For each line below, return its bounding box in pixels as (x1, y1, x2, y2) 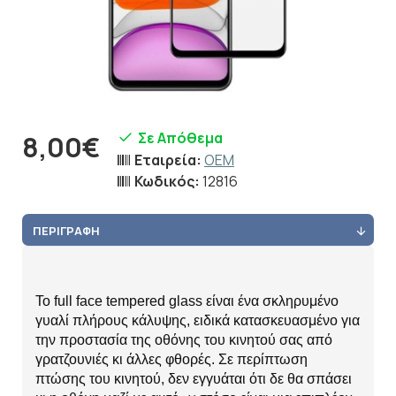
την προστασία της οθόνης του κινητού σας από (35, 332, 332, 347)
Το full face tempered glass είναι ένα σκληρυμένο (35, 293, 339, 308)
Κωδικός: (134, 171, 200, 191)
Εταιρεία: (134, 150, 202, 170)
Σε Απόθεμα (138, 127, 223, 148)
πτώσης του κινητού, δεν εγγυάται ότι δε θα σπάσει (35, 371, 352, 386)
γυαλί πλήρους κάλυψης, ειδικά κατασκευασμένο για (35, 313, 360, 328)
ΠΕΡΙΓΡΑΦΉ (33, 223, 100, 239)
